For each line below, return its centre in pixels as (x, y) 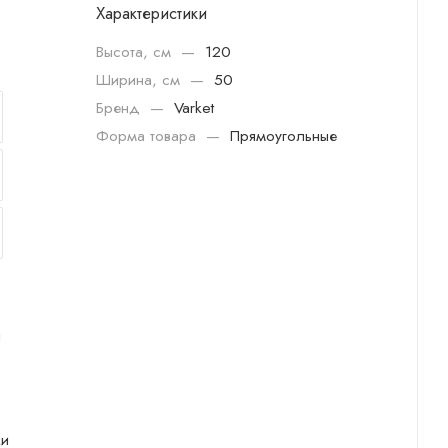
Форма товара (148, 135)
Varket (194, 107)
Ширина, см (140, 79)
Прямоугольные (283, 135)
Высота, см (136, 51)
